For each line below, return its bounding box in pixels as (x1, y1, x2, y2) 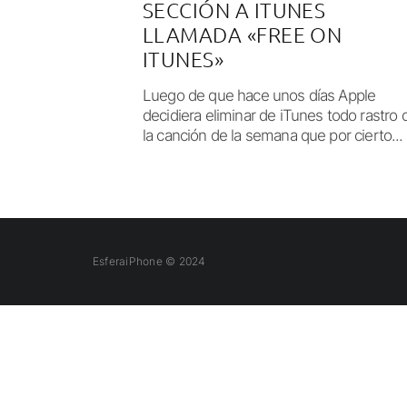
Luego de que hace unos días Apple (143, 86, 376, 105)
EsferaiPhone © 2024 (93, 254, 206, 269)
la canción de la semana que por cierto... (143, 126, 403, 145)
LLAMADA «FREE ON (143, 22, 342, 48)
